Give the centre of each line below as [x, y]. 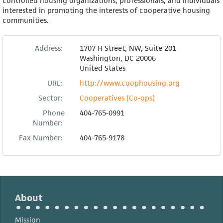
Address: [50, 48]
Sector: [51, 98]
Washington [100, 58]
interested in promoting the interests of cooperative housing [106, 10]
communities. [26, 20]
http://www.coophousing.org [129, 83]
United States [102, 68]
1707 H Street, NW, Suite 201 [128, 48]
